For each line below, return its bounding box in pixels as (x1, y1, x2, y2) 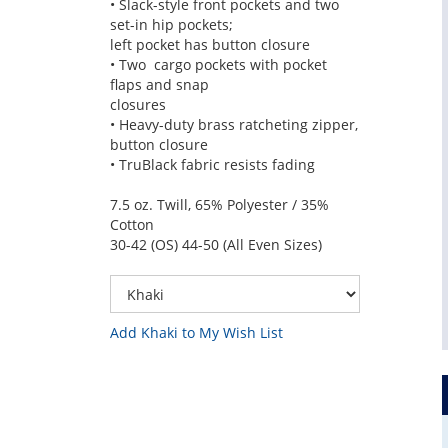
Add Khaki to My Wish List (109, 323, 283, 342)
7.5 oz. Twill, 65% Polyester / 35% (109, 195, 329, 214)
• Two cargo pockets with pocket (109, 55, 327, 74)
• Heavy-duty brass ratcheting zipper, (109, 115, 358, 134)
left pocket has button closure (109, 35, 310, 54)
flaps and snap (109, 75, 209, 94)
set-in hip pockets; (109, 15, 233, 34)
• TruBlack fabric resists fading (109, 155, 315, 174)
